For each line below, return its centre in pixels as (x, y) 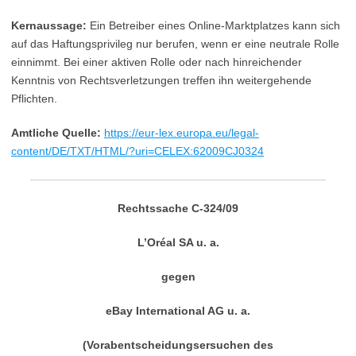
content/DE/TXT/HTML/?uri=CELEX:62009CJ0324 (137, 151)
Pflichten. (34, 99)
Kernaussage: (49, 25)
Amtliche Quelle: (56, 133)
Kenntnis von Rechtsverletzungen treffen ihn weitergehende (161, 80)
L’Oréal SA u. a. (178, 242)
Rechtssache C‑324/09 (178, 208)
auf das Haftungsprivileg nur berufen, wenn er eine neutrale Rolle (175, 44)
